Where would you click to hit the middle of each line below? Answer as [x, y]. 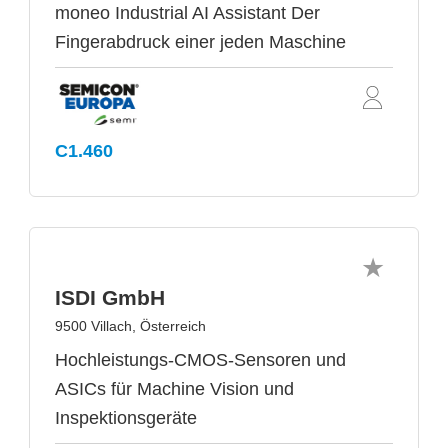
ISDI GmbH [110, 297]
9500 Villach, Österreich [130, 325]
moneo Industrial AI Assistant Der [187, 12]
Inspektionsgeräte [126, 417]
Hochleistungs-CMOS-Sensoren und [200, 359]
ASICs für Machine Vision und [174, 388]
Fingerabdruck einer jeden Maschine [200, 41]
